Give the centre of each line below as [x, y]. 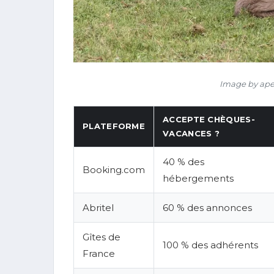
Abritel [98, 208]
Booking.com [114, 170]
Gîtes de [102, 237]
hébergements [198, 179]
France [99, 254]
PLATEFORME [114, 126]
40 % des [183, 162]
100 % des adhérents [210, 245]
